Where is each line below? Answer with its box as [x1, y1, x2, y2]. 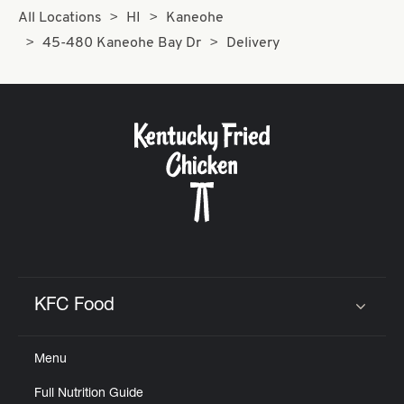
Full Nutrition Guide [34, 388, 143, 401]
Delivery [225, 36, 280, 51]
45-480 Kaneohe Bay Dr [42, 36, 202, 51]
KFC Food [34, 298, 115, 317]
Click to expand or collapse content [33, 308, 318, 327]
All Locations [18, 11, 102, 26]
